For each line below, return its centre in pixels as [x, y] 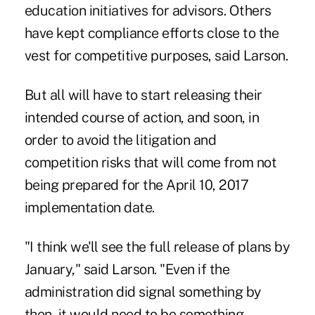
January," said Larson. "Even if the [127, 269]
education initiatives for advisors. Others [148, 10]
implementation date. [89, 207]
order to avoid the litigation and [120, 140]
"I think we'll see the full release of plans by [157, 246]
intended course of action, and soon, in [142, 117]
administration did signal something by [143, 291]
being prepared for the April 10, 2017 [136, 185]
